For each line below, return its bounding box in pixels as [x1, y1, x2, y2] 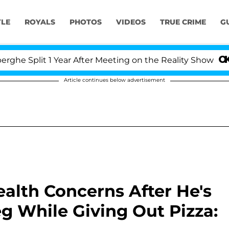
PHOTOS [69, 17, 102, 27]
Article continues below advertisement [64, 77, 165, 83]
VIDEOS [116, 17, 146, 27]
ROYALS [24, 17, 55, 27]
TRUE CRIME [159, 17, 206, 27]
